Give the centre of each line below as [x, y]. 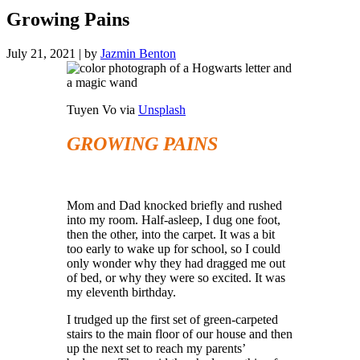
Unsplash [162, 110]
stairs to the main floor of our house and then [180, 333]
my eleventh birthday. [121, 292]
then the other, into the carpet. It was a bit [171, 234]
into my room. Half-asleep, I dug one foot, [174, 219]
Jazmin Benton [138, 54]
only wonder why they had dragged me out [176, 263]
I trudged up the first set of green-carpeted [172, 319]
